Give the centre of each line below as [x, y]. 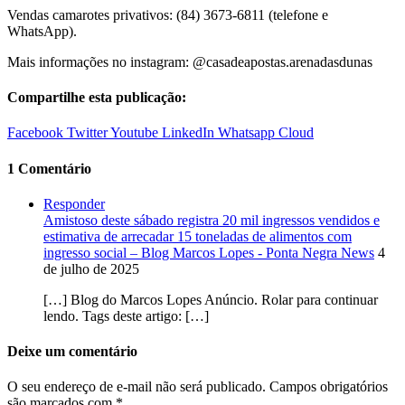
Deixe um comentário [72, 352]
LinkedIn [188, 133]
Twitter [87, 133]
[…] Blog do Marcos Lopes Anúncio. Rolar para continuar [211, 299]
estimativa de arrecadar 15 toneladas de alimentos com [198, 236]
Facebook [35, 133]
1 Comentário [49, 168]
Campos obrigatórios [329, 387]
